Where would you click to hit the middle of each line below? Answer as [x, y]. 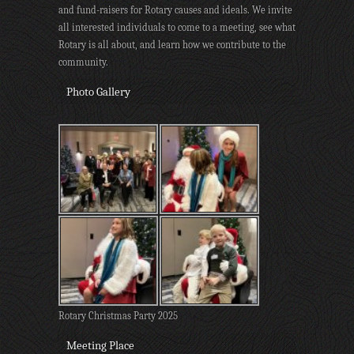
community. [83, 62]
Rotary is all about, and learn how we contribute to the [172, 44]
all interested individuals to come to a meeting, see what [177, 27]
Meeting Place [100, 345]
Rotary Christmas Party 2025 [118, 315]
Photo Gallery [98, 91]
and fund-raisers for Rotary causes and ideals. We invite [175, 9]
